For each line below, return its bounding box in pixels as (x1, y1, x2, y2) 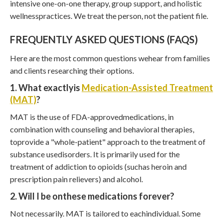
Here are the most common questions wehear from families (10, 53, 210, 63)
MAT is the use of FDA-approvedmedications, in (10, 111, 174, 121)
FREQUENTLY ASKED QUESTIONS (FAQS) (10, 33, 198, 45)
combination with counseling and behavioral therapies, (10, 124, 194, 134)
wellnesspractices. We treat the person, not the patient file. (10, 10, 208, 20)
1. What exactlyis (10, 82, 82, 93)
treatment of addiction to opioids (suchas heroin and (10, 161, 187, 171)
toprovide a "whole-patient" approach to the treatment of (10, 136, 206, 146)
